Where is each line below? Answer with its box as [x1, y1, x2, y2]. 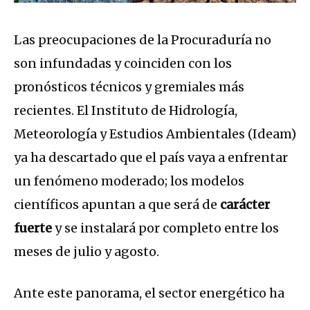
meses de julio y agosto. [14, 244, 159, 260]
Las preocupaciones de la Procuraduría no [14, 32, 271, 48]
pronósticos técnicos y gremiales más [14, 79, 244, 95]
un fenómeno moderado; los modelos [14, 173, 244, 190]
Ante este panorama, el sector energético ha [14, 285, 284, 302]
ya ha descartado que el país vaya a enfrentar [14, 149, 288, 166]
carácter [220, 197, 270, 213]
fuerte [14, 220, 52, 237]
